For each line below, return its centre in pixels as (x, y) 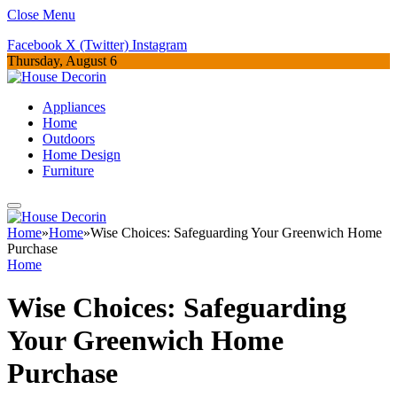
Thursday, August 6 (62, 61)
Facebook (35, 45)
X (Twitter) (97, 45)
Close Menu (41, 15)
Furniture (68, 171)
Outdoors (69, 139)
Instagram (160, 45)
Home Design (82, 155)
